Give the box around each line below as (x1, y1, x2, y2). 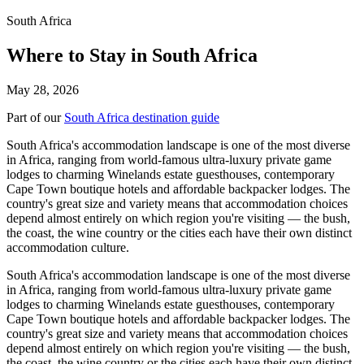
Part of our (6, 110, 64, 124)
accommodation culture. (6, 240, 129, 254)
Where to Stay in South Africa (6, 44, 258, 66)
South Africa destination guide (64, 110, 219, 124)
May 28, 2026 (6, 82, 79, 97)
